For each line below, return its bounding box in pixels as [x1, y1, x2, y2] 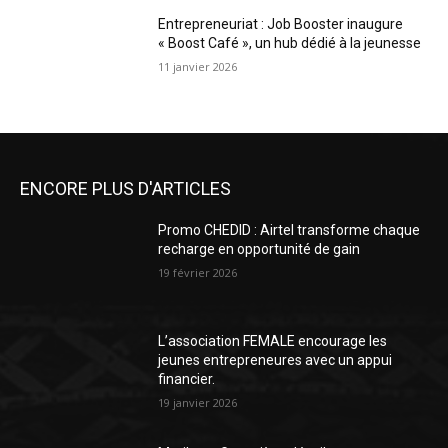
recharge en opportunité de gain [158, 240, 361, 257]
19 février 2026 [158, 264, 238, 280]
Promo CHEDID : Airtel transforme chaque [158, 221, 421, 238]
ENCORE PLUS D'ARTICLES [20, 177, 231, 199]
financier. [158, 371, 216, 388]
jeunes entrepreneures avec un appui [158, 352, 393, 369]
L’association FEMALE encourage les [158, 333, 388, 350]
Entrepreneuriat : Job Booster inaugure [158, 16, 404, 33]
